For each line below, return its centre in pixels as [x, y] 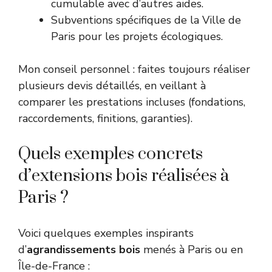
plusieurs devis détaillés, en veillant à [112, 86]
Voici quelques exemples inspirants [106, 233]
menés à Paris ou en [192, 250]
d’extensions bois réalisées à [124, 176]
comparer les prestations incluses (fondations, [132, 102]
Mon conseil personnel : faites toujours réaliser [134, 70]
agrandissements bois [83, 250]
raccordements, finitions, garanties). [105, 119]
